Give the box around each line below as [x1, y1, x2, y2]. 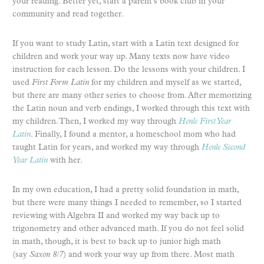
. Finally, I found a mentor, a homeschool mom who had [31, 130, 236, 140]
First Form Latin [32, 78, 89, 88]
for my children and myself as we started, [89, 78, 241, 88]
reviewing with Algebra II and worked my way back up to [12, 212, 220, 221]
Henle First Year [179, 117, 231, 127]
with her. [48, 156, 82, 166]
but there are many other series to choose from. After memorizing [12, 91, 252, 101]
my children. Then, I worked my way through [12, 117, 179, 127]
